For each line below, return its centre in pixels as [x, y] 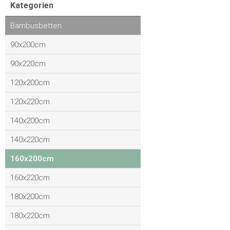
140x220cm [30, 140]
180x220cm [30, 216]
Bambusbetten [36, 26]
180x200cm [30, 197]
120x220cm [30, 102]
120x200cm [30, 83]
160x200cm [32, 159]
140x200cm [30, 121]
